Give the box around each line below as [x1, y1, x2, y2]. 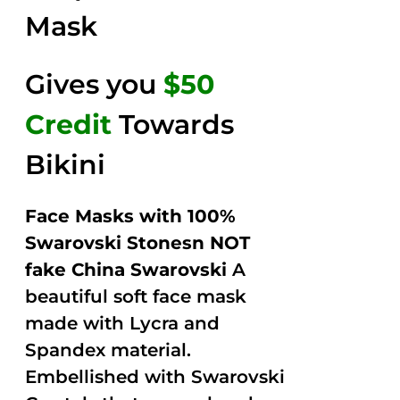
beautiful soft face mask [25, 286, 247, 307]
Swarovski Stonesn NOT [25, 232, 251, 254]
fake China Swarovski [25, 259, 228, 280]
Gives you [25, 68, 164, 101]
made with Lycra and [25, 312, 221, 334]
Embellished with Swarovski [25, 366, 286, 387]
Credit [25, 108, 112, 141]
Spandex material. [25, 339, 192, 361]
